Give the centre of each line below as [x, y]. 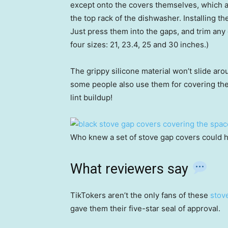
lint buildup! [91, 97]
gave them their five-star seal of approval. [145, 208]
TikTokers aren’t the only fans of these [140, 195]
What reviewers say [131, 169]
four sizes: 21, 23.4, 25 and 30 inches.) [139, 44]
